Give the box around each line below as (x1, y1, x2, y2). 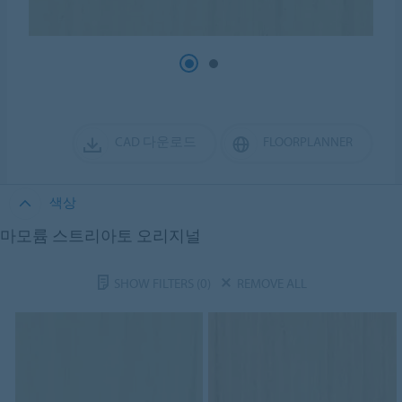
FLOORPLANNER (262, 132, 353, 150)
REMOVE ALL (236, 274, 307, 292)
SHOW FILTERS (113, 274, 197, 292)
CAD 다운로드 (114, 132, 197, 150)
